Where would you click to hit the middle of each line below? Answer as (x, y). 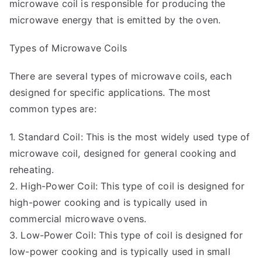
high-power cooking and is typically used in (108, 202)
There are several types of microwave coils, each (120, 76)
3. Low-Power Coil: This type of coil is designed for (126, 235)
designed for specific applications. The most (110, 92)
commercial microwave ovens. (78, 218)
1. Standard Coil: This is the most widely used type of (130, 137)
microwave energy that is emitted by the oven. (115, 20)
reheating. (32, 169)
